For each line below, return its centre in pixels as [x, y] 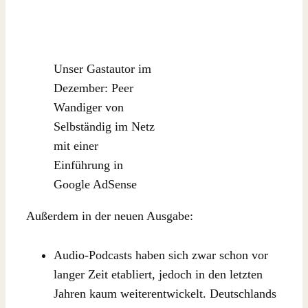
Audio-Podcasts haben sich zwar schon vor [161, 255]
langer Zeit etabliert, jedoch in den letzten [158, 274]
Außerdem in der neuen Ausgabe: [110, 216]
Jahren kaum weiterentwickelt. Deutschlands [165, 293]
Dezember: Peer [93, 88]
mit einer [76, 145]
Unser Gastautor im [102, 68]
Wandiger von [89, 107]
